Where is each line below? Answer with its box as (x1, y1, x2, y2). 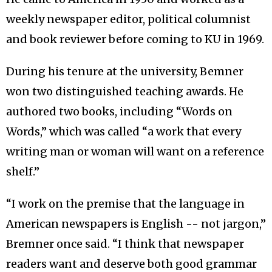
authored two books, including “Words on (6, 104, 233, 119)
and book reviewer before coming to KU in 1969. (6, 32, 264, 47)
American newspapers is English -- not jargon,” (6, 217, 266, 231)
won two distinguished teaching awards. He (6, 84, 243, 99)
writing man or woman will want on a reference (6, 144, 264, 159)
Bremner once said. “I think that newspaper (6, 237, 244, 251)
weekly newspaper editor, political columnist (6, 12, 251, 27)
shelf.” (6, 165, 39, 179)
